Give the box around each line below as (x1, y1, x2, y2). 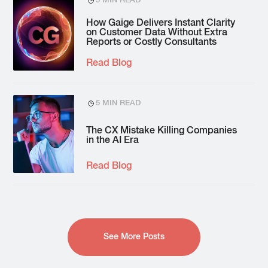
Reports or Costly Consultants (86, 38, 217, 48)
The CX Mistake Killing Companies (86, 126, 237, 136)
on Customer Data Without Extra (86, 28, 228, 38)
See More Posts (103, 233, 165, 242)
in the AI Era (86, 135, 139, 145)
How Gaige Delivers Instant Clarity (86, 19, 236, 29)
